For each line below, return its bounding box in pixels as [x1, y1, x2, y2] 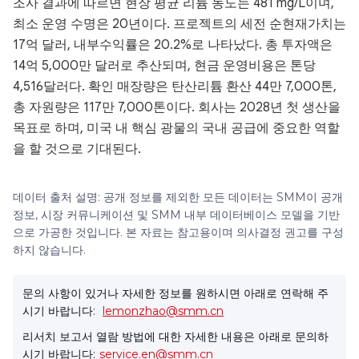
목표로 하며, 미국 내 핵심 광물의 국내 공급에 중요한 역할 [13, 120, 340, 136]
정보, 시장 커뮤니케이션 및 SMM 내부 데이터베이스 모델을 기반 [13, 208, 340, 222]
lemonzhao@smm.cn [103, 304, 224, 318]
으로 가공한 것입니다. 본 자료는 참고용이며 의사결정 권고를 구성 [13, 225, 344, 240]
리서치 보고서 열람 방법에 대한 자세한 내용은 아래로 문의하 [22, 329, 329, 344]
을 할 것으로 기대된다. [13, 141, 141, 157]
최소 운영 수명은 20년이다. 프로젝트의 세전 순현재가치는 [13, 16, 346, 32]
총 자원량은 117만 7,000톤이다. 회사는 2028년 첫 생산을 [13, 99, 341, 115]
